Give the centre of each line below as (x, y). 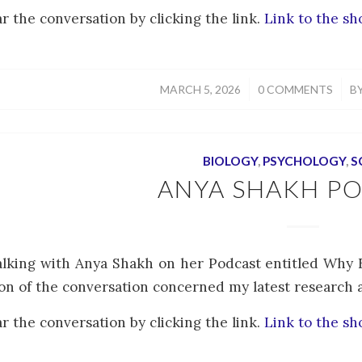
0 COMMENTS (295, 89)
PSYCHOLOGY (304, 160)
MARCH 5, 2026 (200, 89)
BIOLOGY (230, 160)
